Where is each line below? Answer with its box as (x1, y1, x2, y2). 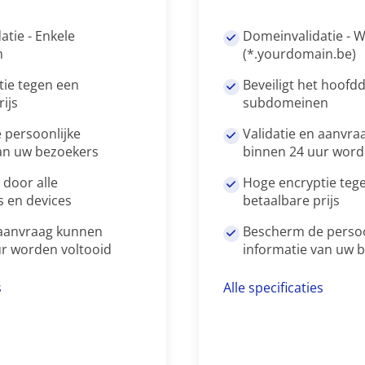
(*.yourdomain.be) (243, 45, 356, 63)
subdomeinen (243, 94, 328, 112)
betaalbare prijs (243, 191, 340, 209)
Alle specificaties (223, 279, 323, 297)
